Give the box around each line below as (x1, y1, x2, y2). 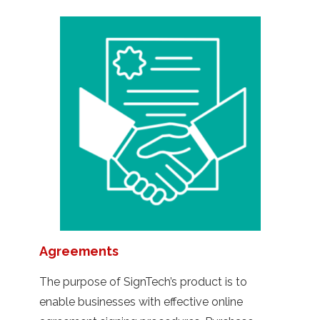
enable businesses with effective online (39, 294, 243, 309)
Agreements (39, 243, 119, 259)
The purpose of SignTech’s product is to (39, 274, 247, 289)
